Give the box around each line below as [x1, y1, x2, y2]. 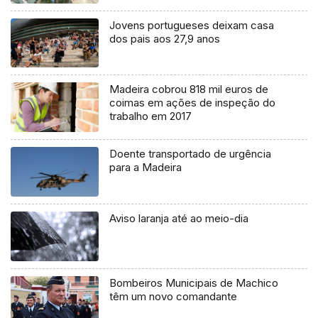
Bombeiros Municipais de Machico [109, 276, 279, 290]
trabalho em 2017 [109, 109, 192, 124]
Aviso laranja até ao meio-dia [109, 212, 249, 226]
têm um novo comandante [109, 290, 238, 304]
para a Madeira [109, 160, 182, 175]
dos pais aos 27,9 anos [109, 31, 221, 45]
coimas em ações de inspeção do [109, 96, 276, 110]
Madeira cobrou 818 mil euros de [109, 82, 269, 97]
